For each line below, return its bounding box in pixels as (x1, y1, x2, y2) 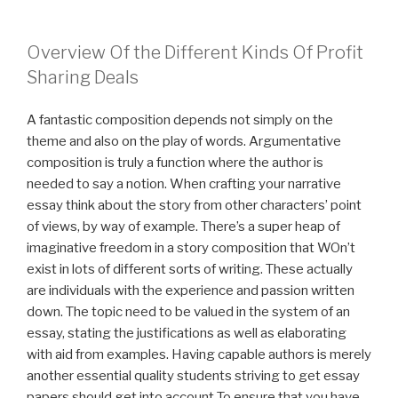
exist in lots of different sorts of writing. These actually (27, 261, 353, 278)
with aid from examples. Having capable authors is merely (27, 346, 371, 363)
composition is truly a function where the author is (27, 155, 323, 171)
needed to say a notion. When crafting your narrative (27, 176, 341, 193)
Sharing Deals (27, 66, 139, 88)
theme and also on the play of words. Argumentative (27, 133, 341, 150)
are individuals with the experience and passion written (27, 283, 354, 299)
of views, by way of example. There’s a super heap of (27, 219, 340, 235)
